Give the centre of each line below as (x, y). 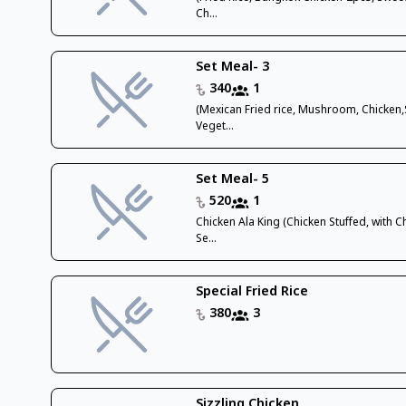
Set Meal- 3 (233, 68)
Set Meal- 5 (233, 180)
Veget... (215, 127)
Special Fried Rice (252, 292)
